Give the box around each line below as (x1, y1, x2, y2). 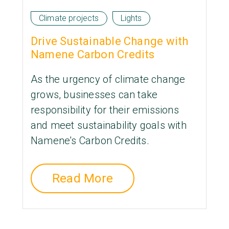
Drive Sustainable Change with (31, 35, 189, 48)
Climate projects (39, 13, 99, 24)
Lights (120, 13, 142, 24)
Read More (52, 171, 113, 186)
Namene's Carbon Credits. (31, 134, 149, 147)
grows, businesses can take (31, 88, 158, 101)
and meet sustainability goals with (31, 119, 187, 132)
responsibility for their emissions (31, 104, 179, 117)
